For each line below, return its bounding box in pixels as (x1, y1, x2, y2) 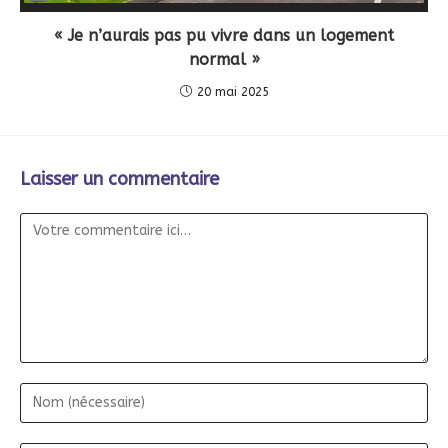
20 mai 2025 (196, 84, 269, 99)
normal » (188, 49, 260, 69)
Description (37, 11, 103, 23)
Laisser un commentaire (20, 167, 219, 190)
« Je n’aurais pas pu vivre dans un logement (54, 25, 394, 45)
